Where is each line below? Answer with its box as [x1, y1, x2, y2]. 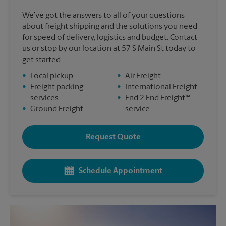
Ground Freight [30, 105, 83, 114]
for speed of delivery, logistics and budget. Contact [22, 34, 197, 42]
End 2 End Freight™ [125, 94, 190, 103]
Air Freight [125, 72, 161, 81]
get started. [22, 56, 62, 65]
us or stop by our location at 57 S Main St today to [22, 45, 196, 53]
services [30, 94, 59, 103]
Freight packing [30, 83, 83, 92]
